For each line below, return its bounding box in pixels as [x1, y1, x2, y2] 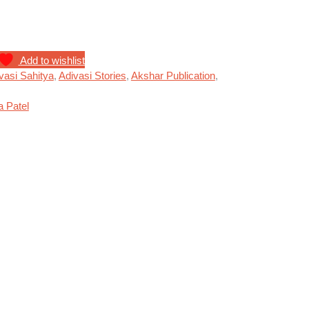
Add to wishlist [20, 54, 86, 66]
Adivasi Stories [58, 70, 126, 81]
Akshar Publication [130, 70, 215, 81]
